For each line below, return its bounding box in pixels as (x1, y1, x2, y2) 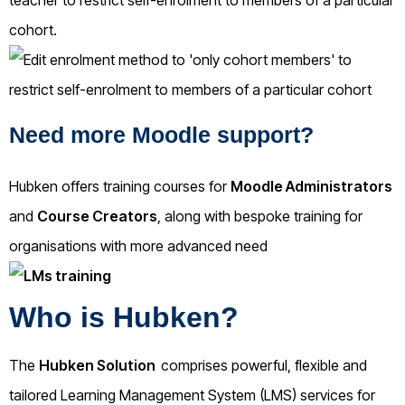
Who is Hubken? (9, 300, 239, 334)
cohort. (9, 20, 57, 39)
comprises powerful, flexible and (161, 355, 367, 374)
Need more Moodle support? (9, 121, 314, 147)
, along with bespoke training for (157, 206, 363, 225)
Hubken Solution (39, 355, 161, 374)
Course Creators (37, 206, 157, 225)
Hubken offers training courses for (9, 176, 231, 195)
